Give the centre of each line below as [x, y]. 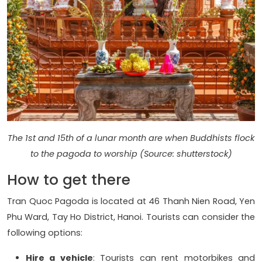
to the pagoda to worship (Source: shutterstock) [131, 154]
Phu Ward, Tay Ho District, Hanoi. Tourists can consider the [131, 217]
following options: [45, 232]
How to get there [69, 180]
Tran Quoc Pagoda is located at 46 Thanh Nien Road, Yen [131, 201]
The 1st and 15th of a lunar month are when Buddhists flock [131, 138]
